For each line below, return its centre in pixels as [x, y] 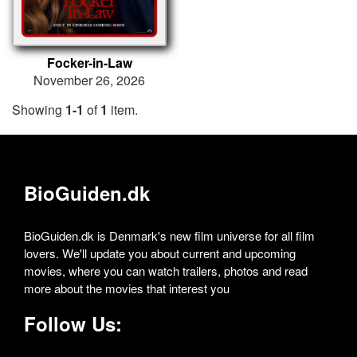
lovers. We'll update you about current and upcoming [160, 253]
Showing [39, 110]
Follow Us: [73, 324]
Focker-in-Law [89, 63]
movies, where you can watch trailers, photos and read [166, 271]
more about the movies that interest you [127, 288]
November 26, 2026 [89, 80]
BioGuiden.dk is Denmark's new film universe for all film [169, 236]
